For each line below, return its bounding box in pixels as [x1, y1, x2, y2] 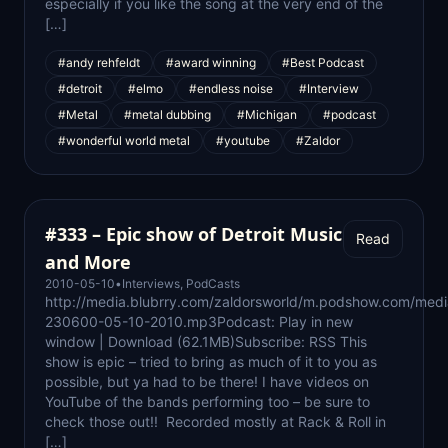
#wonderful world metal [58, 133, 190, 148]
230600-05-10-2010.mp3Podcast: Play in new [45, 313, 353, 330]
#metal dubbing [124, 107, 211, 122]
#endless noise [189, 81, 273, 96]
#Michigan [237, 107, 297, 122]
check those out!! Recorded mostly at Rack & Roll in [45, 413, 386, 430]
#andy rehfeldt [58, 55, 140, 70]
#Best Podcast [282, 55, 364, 70]
